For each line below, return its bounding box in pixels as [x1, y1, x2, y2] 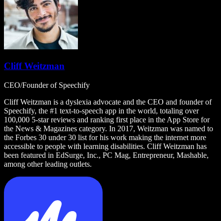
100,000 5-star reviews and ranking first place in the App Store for [4, 115, 210, 124]
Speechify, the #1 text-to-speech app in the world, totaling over [4, 106, 199, 115]
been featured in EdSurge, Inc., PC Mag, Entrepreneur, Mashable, [4, 150, 209, 159]
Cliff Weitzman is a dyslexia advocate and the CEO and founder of [4, 97, 212, 106]
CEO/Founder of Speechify [4, 80, 90, 89]
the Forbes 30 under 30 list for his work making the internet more [4, 133, 206, 142]
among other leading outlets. [4, 159, 92, 168]
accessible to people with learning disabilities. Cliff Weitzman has [4, 142, 207, 150]
